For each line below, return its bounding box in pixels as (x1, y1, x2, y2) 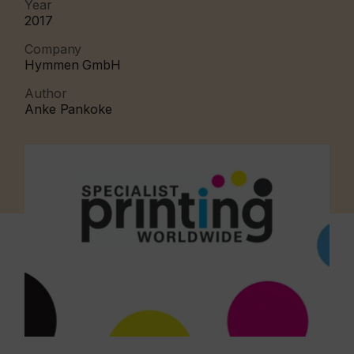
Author (24, 85, 67, 101)
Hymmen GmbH (24, 57, 121, 73)
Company (24, 41, 82, 57)
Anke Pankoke (24, 101, 112, 117)
